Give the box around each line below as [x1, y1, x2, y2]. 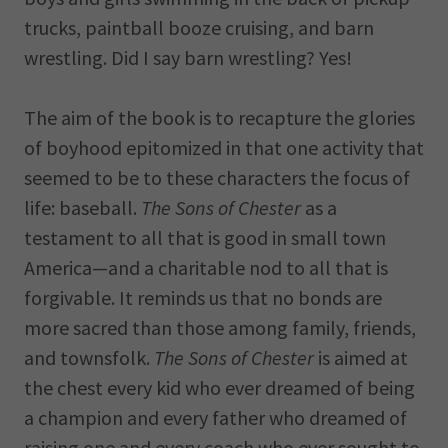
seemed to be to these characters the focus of [24, 165, 410, 190]
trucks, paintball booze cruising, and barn [24, 15, 374, 40]
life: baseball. [24, 195, 141, 220]
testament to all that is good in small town [24, 225, 386, 250]
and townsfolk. [24, 345, 154, 370]
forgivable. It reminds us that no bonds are [24, 285, 382, 310]
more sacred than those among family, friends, [24, 315, 416, 340]
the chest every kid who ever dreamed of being [24, 375, 415, 400]
